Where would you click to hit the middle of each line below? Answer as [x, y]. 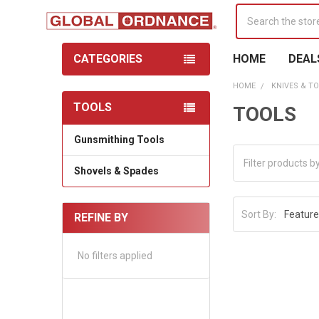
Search [252, 11]
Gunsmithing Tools [119, 139]
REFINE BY [101, 217]
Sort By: [259, 214]
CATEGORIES [108, 58]
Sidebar [87, 122]
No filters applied [115, 255]
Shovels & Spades [116, 171]
